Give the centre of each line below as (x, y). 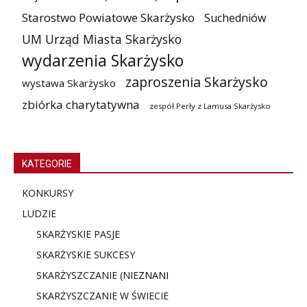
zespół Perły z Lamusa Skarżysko (210, 106)
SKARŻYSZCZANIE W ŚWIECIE (102, 295)
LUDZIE (39, 213)
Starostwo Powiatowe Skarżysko (108, 17)
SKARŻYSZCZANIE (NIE (87, 275)
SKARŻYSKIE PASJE (78, 234)
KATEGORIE (47, 163)
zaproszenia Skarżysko (197, 82)
